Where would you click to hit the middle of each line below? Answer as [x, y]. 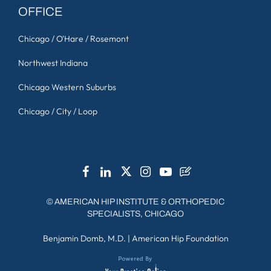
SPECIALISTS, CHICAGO [135, 214]
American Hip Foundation [180, 238]
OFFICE [41, 11]
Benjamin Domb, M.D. [84, 238]
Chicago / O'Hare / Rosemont [73, 38]
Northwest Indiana [53, 63]
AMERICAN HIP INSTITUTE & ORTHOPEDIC [139, 201]
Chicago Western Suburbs [67, 87]
